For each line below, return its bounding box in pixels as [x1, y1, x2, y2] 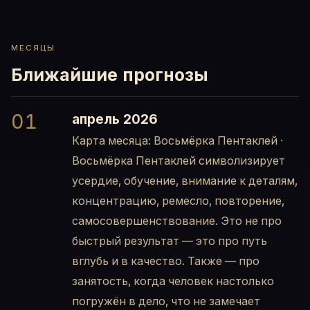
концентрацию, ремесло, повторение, [72, 194, 284, 208]
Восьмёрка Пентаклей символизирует [72, 154, 285, 168]
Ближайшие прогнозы [11, 64, 208, 86]
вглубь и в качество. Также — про [72, 254, 259, 268]
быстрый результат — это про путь [72, 234, 267, 248]
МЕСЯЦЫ [11, 42, 56, 53]
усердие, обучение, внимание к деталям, [72, 174, 298, 188]
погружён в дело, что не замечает [72, 294, 260, 309]
